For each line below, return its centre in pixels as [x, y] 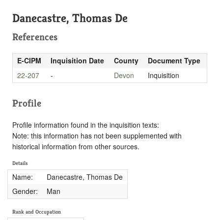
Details [20, 163]
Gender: [25, 191]
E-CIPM [29, 60]
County [126, 60]
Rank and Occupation [37, 211]
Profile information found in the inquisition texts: [86, 124]
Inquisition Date [77, 60]
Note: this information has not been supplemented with [97, 135]
